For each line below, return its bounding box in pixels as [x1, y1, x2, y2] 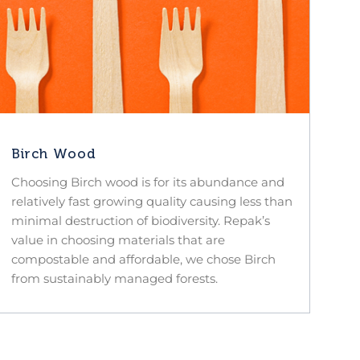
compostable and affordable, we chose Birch [10, 251, 276, 267]
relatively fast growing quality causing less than [10, 193, 292, 209]
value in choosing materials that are [10, 231, 225, 247]
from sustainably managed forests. [10, 270, 218, 286]
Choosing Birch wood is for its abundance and [10, 174, 284, 190]
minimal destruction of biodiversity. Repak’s [10, 212, 270, 228]
